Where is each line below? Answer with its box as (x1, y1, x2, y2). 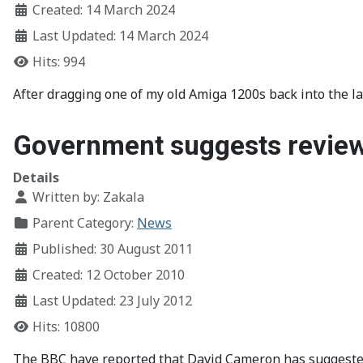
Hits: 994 (32, 53, 85, 70)
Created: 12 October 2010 (32, 266, 185, 284)
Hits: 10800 (32, 318, 100, 335)
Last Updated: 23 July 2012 (32, 292, 192, 310)
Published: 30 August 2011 (32, 240, 193, 258)
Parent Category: (29, 214, 137, 232)
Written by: (29, 188, 103, 206)
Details (13, 169, 59, 186)
